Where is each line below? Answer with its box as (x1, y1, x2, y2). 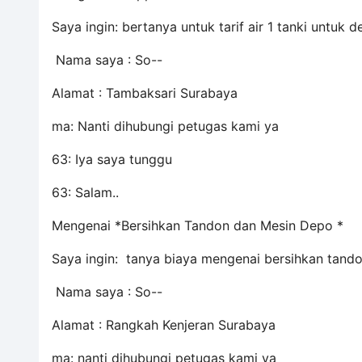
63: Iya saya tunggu (52, 151, 172, 167)
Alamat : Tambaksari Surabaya (52, 85, 238, 101)
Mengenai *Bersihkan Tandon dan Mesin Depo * (52, 217, 343, 234)
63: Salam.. (52, 184, 119, 200)
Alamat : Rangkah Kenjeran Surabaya (52, 317, 276, 333)
